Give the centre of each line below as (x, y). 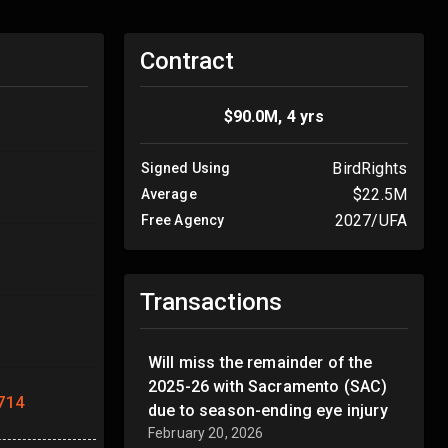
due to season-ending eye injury (268, 410)
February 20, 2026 (206, 432)
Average (169, 194)
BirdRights (369, 169)
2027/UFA (370, 221)
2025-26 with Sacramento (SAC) (268, 386)
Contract (187, 61)
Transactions (211, 302)
